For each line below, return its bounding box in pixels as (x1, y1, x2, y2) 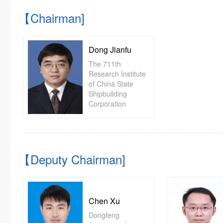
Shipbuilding (89, 89, 127, 99)
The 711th (89, 59, 121, 69)
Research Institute (89, 69, 146, 79)
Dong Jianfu (89, 44, 131, 55)
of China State (89, 79, 133, 89)
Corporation (89, 99, 126, 109)
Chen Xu (89, 195, 120, 207)
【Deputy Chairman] (18, 150, 125, 168)
